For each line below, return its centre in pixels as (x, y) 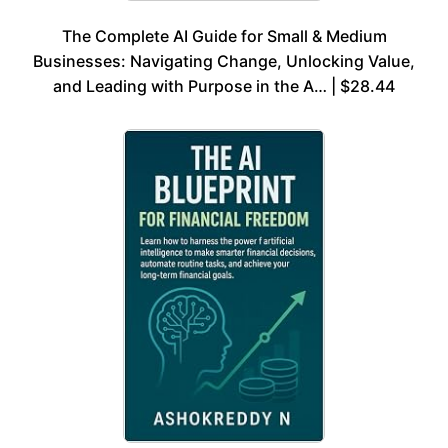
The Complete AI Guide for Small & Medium (224, 35)
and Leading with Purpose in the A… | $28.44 (224, 85)
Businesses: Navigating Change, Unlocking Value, (224, 60)
